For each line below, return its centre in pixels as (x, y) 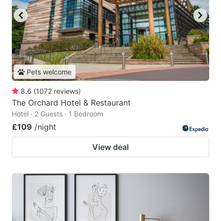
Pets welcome (49, 72)
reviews (66, 91)
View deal (110, 147)
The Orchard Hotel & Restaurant (71, 103)
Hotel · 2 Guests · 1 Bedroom (57, 114)
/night (45, 127)
